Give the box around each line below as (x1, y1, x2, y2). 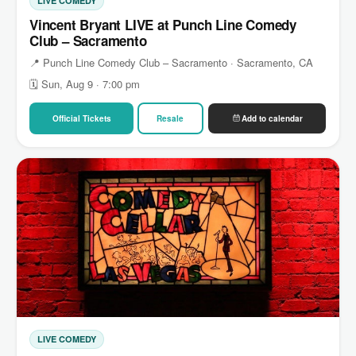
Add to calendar (241, 112, 303, 124)
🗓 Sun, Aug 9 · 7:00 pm (29, 75, 140, 91)
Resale (157, 112, 184, 124)
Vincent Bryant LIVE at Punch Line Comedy (29, 14, 296, 34)
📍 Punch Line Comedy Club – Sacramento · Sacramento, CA (29, 54, 313, 70)
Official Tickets (52, 112, 111, 124)
